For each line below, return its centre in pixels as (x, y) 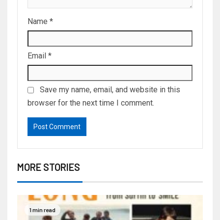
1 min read (42, 210)
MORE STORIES (49, 167)
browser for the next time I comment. (91, 103)
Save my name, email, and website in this (110, 90)
